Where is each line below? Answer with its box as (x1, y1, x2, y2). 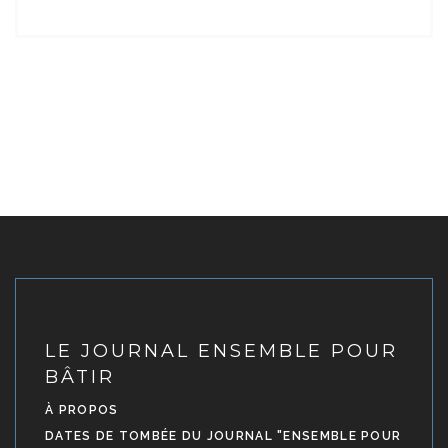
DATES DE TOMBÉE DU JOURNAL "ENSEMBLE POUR (45, 429, 402, 444)
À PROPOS (45, 403, 119, 418)
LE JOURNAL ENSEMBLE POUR (45, 340, 398, 363)
